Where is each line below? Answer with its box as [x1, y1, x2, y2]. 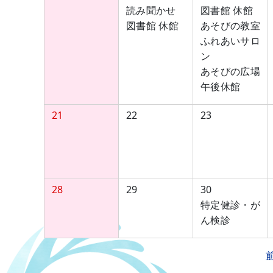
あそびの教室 [200, 19, 260, 32]
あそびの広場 [200, 65, 260, 78]
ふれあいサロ [200, 34, 260, 48]
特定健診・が [200, 198, 260, 211]
